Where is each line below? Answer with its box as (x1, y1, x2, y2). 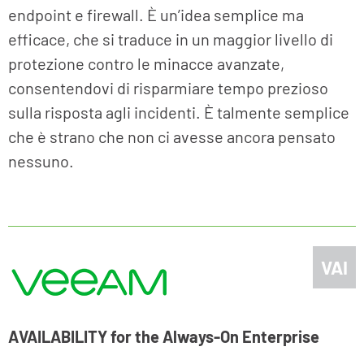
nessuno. (8, 151, 74, 171)
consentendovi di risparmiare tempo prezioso (8, 78, 328, 98)
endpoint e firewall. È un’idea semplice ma (8, 5, 304, 25)
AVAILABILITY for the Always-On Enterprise (8, 327, 319, 347)
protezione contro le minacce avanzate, (8, 54, 284, 74)
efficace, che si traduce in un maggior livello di (8, 29, 333, 50)
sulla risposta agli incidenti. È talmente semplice (8, 102, 349, 123)
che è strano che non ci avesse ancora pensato (8, 127, 336, 147)
